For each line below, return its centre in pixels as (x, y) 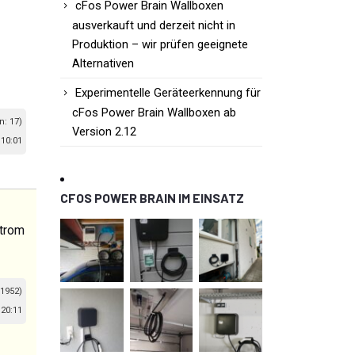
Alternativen (103, 64)
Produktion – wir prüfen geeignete (160, 45)
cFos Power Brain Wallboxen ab (154, 113)
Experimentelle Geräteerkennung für (168, 93)
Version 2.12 (104, 132)
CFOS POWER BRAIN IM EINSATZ (152, 198)
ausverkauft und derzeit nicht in (154, 26)
